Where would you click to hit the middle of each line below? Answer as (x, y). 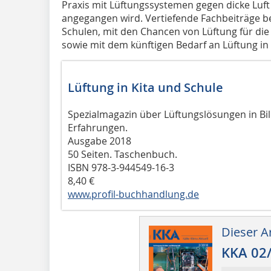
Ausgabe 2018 (100, 141)
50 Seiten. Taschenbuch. (122, 154)
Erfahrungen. (98, 127)
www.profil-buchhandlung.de (133, 194)
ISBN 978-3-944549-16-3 (121, 167)
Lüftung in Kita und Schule (145, 87)
